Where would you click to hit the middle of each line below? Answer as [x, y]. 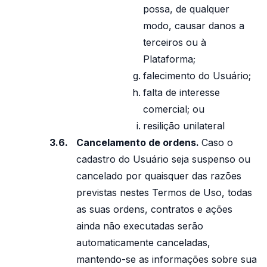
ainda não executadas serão [140, 226]
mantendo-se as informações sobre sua [167, 259]
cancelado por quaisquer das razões [159, 176]
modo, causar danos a [194, 26]
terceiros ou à [175, 42]
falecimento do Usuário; [197, 76]
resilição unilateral [184, 126]
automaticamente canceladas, [143, 243]
